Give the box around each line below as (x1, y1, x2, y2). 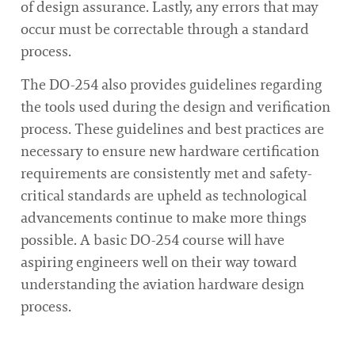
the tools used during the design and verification (21, 97, 330, 117)
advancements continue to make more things (21, 208, 307, 228)
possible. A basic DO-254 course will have (21, 231, 284, 250)
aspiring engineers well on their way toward (21, 253, 297, 273)
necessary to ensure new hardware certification (21, 142, 319, 162)
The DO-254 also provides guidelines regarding (21, 75, 322, 95)
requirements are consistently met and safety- (21, 164, 311, 184)
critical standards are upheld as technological (21, 186, 307, 206)
